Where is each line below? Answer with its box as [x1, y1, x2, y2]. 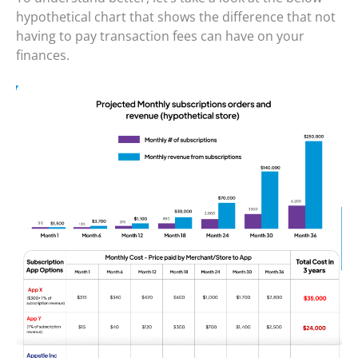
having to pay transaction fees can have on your [16, 27, 304, 46]
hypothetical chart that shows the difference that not [16, 8, 336, 26]
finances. [16, 46, 70, 65]
